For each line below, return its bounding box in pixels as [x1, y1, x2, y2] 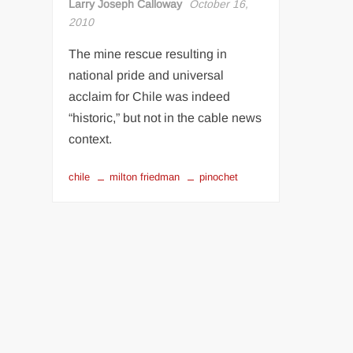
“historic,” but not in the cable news [69, 111, 262, 125]
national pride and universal [69, 69, 225, 83]
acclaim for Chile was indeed [69, 90, 231, 104]
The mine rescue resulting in [69, 47, 228, 61]
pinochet [199, 171, 239, 184]
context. [69, 132, 113, 147]
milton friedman [110, 171, 180, 184]
